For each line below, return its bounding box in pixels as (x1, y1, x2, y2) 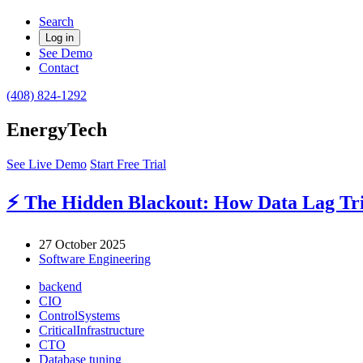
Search (39, 15, 74, 28)
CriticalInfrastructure (39, 322, 144, 337)
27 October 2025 (39, 237, 126, 251)
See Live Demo (6, 156, 87, 171)
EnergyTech (6, 118, 107, 140)
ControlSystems (39, 308, 120, 322)
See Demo (39, 46, 92, 60)
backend (39, 279, 82, 293)
